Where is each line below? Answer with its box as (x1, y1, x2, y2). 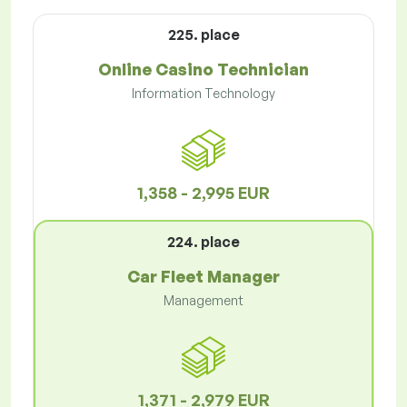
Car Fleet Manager (127, 266, 280, 287)
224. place (167, 233, 240, 252)
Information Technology (132, 85, 275, 102)
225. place (167, 25, 240, 45)
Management (164, 293, 243, 309)
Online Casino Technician (98, 59, 309, 80)
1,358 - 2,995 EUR (137, 183, 270, 203)
